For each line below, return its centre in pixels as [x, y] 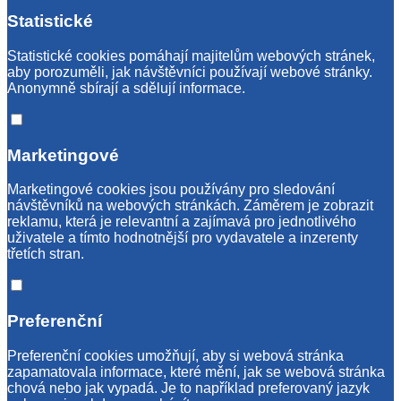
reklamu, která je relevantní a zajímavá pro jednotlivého [182, 222]
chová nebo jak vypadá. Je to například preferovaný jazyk [188, 388]
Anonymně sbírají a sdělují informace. [126, 88]
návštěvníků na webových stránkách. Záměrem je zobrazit [190, 206]
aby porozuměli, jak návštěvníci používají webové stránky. [190, 72]
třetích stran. [46, 254]
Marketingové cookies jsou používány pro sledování [171, 190]
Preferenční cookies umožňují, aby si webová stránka [175, 355]
